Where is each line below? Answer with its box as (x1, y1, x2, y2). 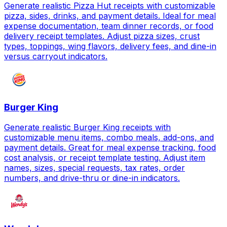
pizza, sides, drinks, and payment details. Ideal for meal (4, 11, 216, 21)
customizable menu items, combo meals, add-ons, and (4, 132, 214, 143)
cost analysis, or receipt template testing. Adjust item (4, 153, 205, 163)
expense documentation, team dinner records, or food (4, 21, 213, 31)
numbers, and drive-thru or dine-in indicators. (4, 173, 180, 183)
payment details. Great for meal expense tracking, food (4, 142, 216, 153)
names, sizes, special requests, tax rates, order (4, 163, 185, 173)
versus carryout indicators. (4, 51, 107, 62)
